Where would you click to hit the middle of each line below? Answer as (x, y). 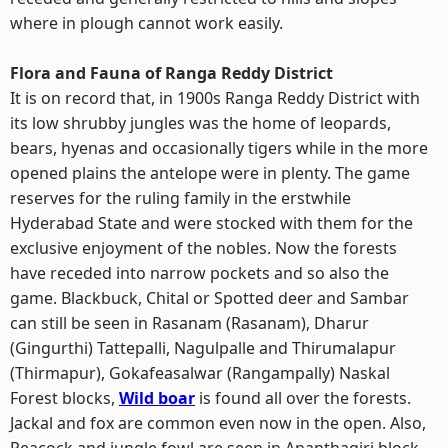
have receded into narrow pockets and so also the (199, 273)
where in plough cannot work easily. (146, 23)
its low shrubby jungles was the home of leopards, (200, 123)
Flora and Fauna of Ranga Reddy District (171, 73)
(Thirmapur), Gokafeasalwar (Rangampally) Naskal (200, 373)
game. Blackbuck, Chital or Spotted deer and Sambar (209, 298)
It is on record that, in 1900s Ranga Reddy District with (215, 98)
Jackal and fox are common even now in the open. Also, (218, 423)
